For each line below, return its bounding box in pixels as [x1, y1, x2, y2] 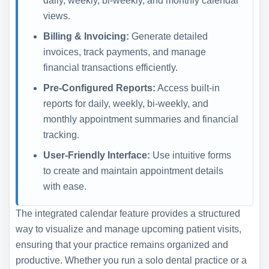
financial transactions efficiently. [43, 62, 178, 73]
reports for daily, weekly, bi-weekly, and [43, 98, 208, 109]
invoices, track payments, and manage [43, 46, 206, 57]
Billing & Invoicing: [43, 31, 129, 41]
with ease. [43, 181, 86, 192]
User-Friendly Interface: [43, 150, 150, 160]
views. [43, 10, 70, 21]
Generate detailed [129, 31, 208, 41]
